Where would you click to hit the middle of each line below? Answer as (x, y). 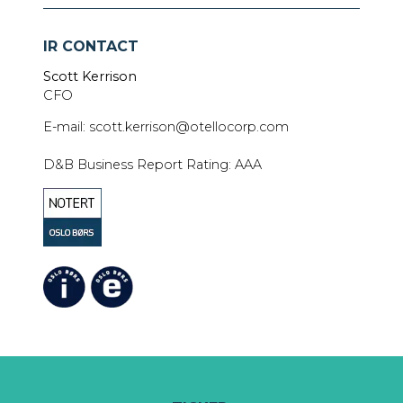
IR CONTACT (91, 46)
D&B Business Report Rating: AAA (152, 165)
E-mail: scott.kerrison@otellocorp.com (166, 127)
